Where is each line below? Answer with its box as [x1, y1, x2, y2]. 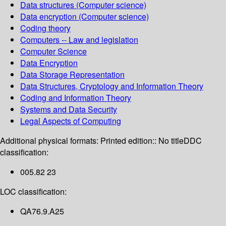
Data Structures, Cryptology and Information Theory [20, 80, 203, 92]
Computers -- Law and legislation [20, 34, 138, 46]
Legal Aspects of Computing [20, 115, 121, 127]
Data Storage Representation [20, 69, 125, 81]
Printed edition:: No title [100, 135, 184, 147]
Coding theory [20, 22, 71, 34]
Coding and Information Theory [20, 92, 131, 104]
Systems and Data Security [20, 103, 117, 116]
